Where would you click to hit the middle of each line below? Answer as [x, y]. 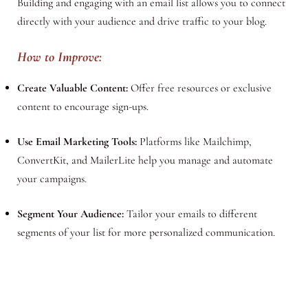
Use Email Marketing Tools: [77, 141]
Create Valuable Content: [72, 88]
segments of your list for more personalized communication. [146, 232]
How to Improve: [59, 57]
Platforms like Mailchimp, [194, 141]
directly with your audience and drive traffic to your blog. [142, 22]
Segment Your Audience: [70, 213]
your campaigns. [52, 178]
